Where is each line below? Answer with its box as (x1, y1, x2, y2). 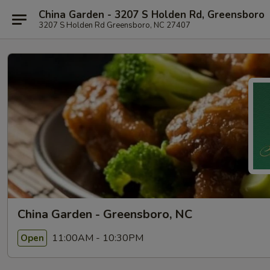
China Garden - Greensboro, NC (17, 206, 192, 222)
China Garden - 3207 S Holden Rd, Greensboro (39, 7, 265, 22)
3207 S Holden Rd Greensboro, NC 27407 (39, 19, 190, 31)
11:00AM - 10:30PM (49, 231, 143, 245)
